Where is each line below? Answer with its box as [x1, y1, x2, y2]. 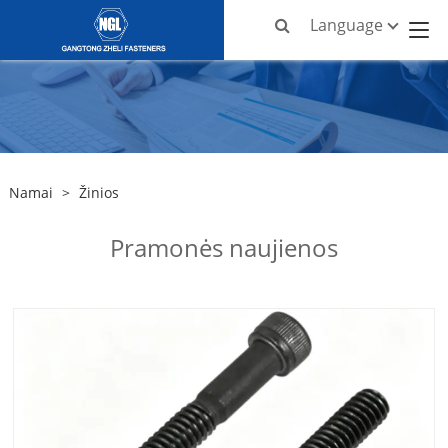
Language [310, 14, 384, 36]
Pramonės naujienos [110, 231, 338, 265]
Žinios [78, 183, 119, 203]
